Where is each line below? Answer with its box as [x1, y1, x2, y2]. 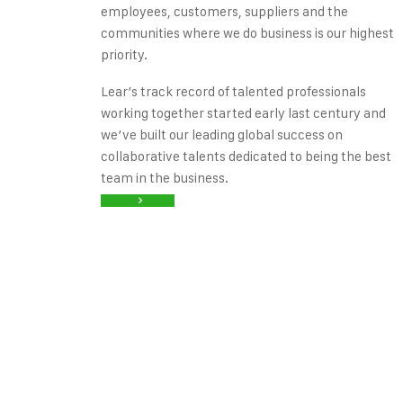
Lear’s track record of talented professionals [101, 83, 366, 100]
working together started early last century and [101, 104, 386, 121]
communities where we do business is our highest [101, 24, 394, 41]
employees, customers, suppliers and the [101, 3, 348, 20]
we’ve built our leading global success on [101, 126, 343, 143]
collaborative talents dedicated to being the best [101, 148, 391, 165]
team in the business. [101, 169, 228, 186]
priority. [101, 46, 148, 63]
